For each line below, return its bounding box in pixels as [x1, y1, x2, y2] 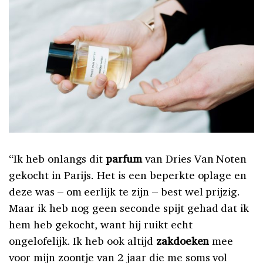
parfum [106, 151, 145, 166]
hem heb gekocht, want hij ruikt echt [9, 217, 193, 231]
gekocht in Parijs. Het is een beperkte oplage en [9, 167, 247, 182]
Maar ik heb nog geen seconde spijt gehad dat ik [9, 200, 249, 215]
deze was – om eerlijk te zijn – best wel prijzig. [9, 184, 241, 198]
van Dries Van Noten [144, 151, 247, 166]
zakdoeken [156, 233, 210, 248]
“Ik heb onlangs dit [9, 151, 106, 166]
